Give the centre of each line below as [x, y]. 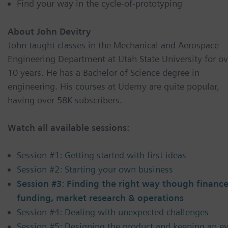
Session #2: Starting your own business [95, 169]
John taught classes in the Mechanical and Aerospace [113, 45]
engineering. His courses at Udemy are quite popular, [113, 87]
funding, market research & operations [100, 198]
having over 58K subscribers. [65, 100]
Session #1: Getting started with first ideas [102, 155]
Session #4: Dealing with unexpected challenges [113, 212]
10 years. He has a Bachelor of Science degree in [104, 73]
